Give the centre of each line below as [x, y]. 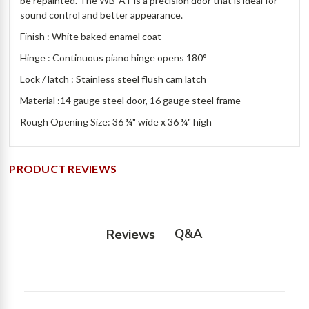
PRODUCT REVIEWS [63, 169]
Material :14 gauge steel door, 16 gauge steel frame [131, 101]
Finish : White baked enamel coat [91, 37]
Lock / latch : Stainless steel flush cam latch [113, 79]
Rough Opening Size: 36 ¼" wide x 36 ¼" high [116, 122]
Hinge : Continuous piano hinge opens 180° [114, 58]
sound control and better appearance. [103, 15]
